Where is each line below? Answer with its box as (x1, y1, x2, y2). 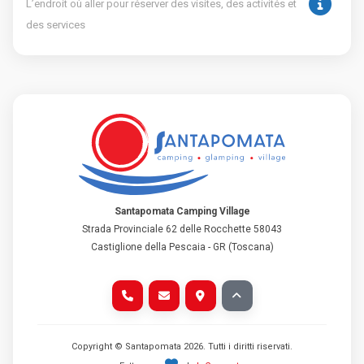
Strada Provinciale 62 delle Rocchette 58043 (82, 223, 282, 235)
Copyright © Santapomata (71, 341, 184, 352)
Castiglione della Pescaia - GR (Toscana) (90, 241, 274, 253)
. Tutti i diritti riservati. (203, 341, 292, 352)
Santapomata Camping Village (114, 206, 250, 217)
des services (26, 19, 85, 31)
